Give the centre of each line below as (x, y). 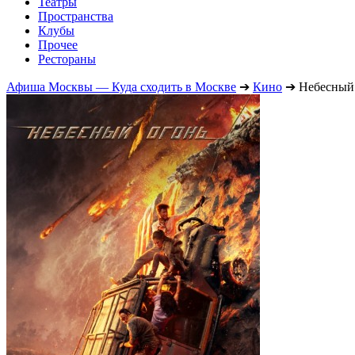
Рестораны (67, 59)
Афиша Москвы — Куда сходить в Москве (121, 86)
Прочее (58, 44)
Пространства (76, 16)
